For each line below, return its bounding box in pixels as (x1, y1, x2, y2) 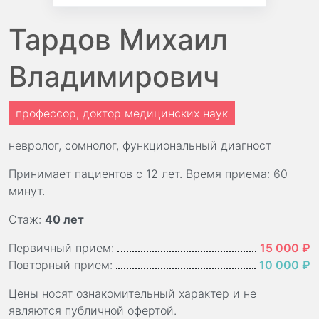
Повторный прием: (9, 258, 113, 273)
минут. (9, 184, 45, 199)
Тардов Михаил (9, 22, 228, 58)
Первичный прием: (9, 241, 114, 256)
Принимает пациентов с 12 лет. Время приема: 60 (9, 167, 288, 182)
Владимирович (9, 59, 219, 95)
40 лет (45, 212, 84, 227)
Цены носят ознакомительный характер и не (9, 286, 256, 301)
